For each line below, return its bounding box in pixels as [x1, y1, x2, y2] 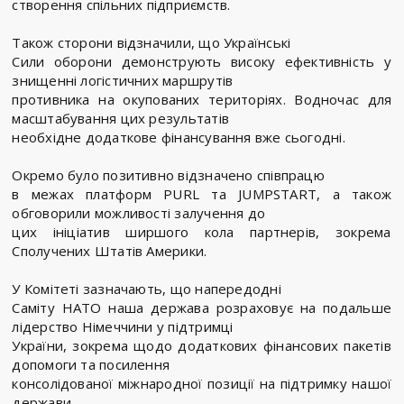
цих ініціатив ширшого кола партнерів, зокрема [12, 223, 391, 242]
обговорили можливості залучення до [12, 204, 266, 223]
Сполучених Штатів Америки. [12, 242, 207, 261]
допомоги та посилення [12, 355, 170, 374]
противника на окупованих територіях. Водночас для [12, 90, 392, 109]
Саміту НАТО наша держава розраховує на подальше [12, 298, 391, 317]
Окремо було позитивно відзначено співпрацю [12, 166, 325, 185]
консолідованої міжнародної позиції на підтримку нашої [12, 374, 392, 393]
